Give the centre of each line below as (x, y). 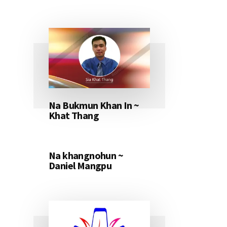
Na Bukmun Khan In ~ (94, 105)
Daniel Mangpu (80, 166)
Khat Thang (74, 116)
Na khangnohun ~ (86, 156)
